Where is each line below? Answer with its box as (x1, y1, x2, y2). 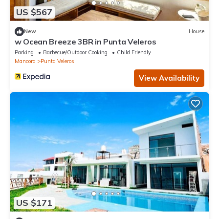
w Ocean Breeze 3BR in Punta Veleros (15, 36, 156, 46)
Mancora (15, 57, 36, 65)
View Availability (139, 73, 199, 83)
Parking (15, 48, 34, 56)
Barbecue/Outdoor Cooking (43, 48, 108, 56)
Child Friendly (117, 48, 151, 56)
